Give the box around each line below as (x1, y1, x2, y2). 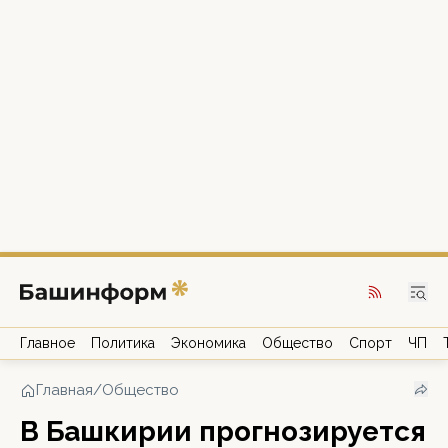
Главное (20, 335, 75, 351)
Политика (91, 335, 155, 351)
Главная (36, 381, 93, 399)
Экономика (171, 335, 246, 351)
